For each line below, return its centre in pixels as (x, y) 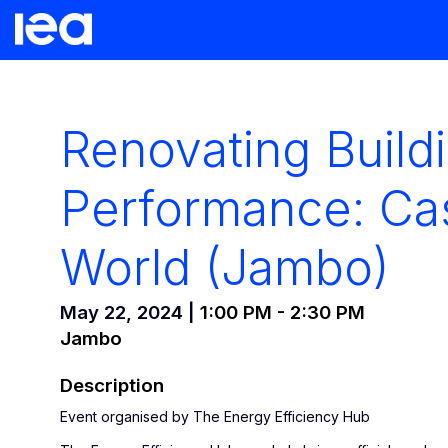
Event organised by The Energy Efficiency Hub (215, 416)
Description (112, 385)
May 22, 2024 (121, 312)
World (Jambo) (224, 267)
